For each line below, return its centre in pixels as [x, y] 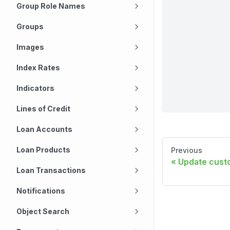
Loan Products [43, 150]
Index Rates [38, 68]
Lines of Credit [43, 109]
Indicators [35, 88]
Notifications [41, 191]
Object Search [43, 211]
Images [30, 47]
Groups [30, 26]
